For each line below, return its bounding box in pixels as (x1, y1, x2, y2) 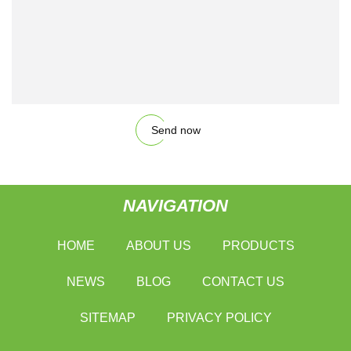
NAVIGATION (123, 196, 228, 216)
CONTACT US (202, 275, 284, 289)
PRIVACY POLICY (166, 311, 272, 325)
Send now (150, 123, 201, 136)
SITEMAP (79, 311, 136, 325)
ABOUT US (125, 239, 191, 253)
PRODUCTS (222, 239, 295, 253)
